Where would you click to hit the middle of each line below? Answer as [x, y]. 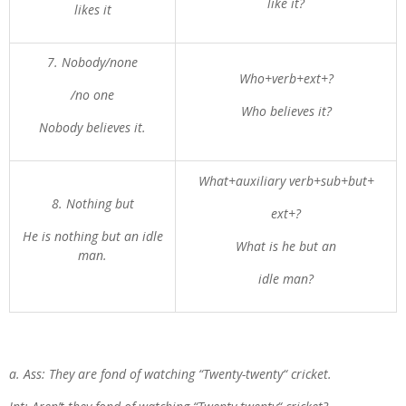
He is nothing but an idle [92, 236]
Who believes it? [286, 111]
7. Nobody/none [92, 62]
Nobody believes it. [92, 127]
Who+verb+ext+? [286, 78]
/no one [92, 95]
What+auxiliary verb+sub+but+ [286, 181]
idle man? [286, 279]
